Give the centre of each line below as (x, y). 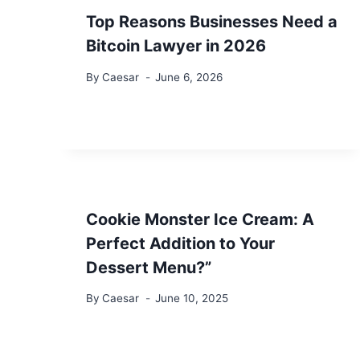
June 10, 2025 (192, 299)
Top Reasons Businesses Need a (212, 21)
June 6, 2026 (189, 77)
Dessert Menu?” (149, 267)
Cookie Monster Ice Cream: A (200, 219)
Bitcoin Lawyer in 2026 (176, 45)
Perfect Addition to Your (180, 243)
